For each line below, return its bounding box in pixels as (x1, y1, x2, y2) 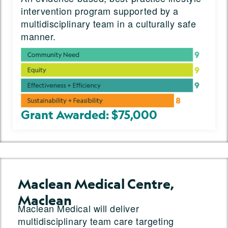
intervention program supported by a (21, 4, 179, 18)
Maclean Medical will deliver (18, 202, 139, 215)
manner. (21, 30, 56, 43)
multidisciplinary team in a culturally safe (21, 17, 196, 31)
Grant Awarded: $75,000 (21, 107, 157, 123)
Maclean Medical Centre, (18, 175, 174, 193)
